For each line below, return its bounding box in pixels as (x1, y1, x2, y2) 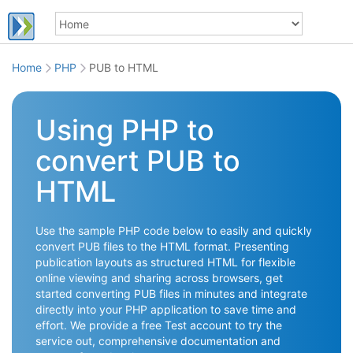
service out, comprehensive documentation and (35, 334, 281, 347)
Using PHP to (35, 113, 214, 147)
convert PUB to (35, 143, 240, 178)
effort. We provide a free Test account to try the (35, 318, 282, 332)
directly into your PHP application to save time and (35, 303, 296, 316)
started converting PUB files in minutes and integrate (35, 287, 307, 300)
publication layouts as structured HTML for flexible (35, 255, 295, 269)
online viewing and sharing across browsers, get (35, 271, 283, 284)
